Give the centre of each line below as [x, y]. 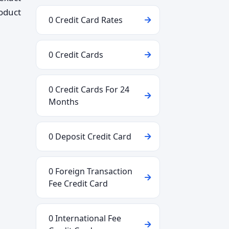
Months [64, 102]
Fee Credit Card [78, 184]
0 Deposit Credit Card [90, 136]
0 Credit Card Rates [86, 20]
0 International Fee [85, 218]
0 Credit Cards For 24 [89, 89]
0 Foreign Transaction [90, 171]
